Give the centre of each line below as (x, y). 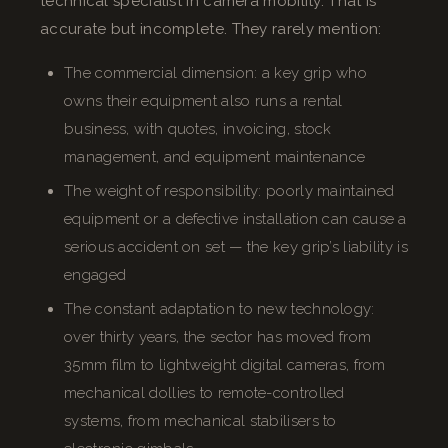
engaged (95, 274)
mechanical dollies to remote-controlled (204, 392)
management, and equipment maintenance (215, 156)
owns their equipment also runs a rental (203, 100)
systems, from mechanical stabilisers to (200, 420)
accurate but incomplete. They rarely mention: (211, 28)
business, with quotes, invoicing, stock (198, 128)
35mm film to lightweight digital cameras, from (225, 364)
